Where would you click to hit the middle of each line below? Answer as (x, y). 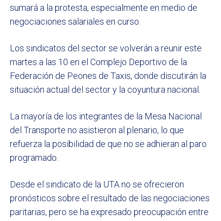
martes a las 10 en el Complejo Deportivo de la (98, 62)
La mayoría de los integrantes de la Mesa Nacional (106, 116)
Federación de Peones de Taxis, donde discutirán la (108, 75)
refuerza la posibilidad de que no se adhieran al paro (108, 144)
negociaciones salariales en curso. (75, 21)
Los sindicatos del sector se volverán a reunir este (106, 48)
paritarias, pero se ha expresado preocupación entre (109, 212)
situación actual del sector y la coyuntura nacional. (105, 89)
